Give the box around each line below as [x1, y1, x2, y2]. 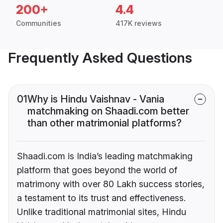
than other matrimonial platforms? [27, 117, 182, 129]
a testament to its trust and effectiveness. [17, 193, 186, 204]
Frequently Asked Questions [8, 49, 192, 67]
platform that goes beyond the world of [17, 165, 177, 176]
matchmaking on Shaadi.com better [27, 105, 189, 117]
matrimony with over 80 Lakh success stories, [17, 179, 205, 190]
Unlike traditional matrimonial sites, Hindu [17, 207, 186, 218]
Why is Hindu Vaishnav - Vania [27, 93, 164, 106]
